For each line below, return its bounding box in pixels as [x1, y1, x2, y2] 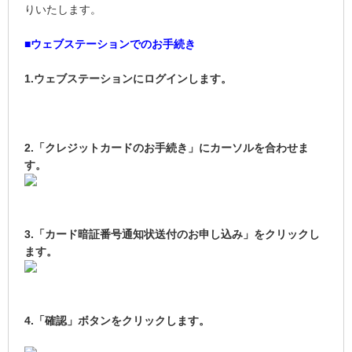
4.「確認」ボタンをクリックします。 [24, 314, 210, 328]
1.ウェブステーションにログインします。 [24, 72, 232, 86]
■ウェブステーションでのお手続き [24, 38, 196, 51]
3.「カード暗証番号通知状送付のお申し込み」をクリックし [24, 228, 320, 241]
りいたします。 [24, 3, 101, 16]
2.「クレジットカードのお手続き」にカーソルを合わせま [24, 141, 309, 155]
